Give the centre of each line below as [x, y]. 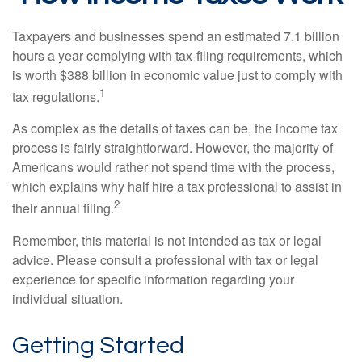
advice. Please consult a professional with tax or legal [165, 259]
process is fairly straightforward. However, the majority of [173, 148]
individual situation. [67, 298]
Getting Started [98, 345]
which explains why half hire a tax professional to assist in [177, 187]
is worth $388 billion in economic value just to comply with [177, 75]
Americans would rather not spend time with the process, [173, 167]
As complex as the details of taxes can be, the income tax [175, 128]
